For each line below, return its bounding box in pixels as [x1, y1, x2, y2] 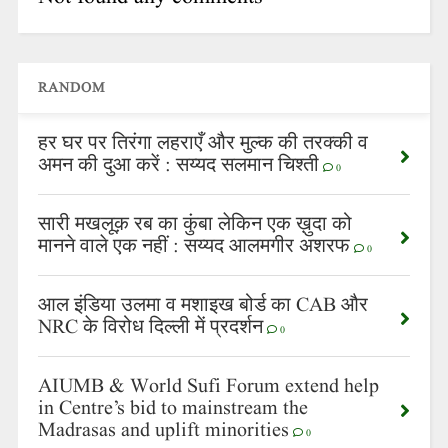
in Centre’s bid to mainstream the [37, 395, 308, 423]
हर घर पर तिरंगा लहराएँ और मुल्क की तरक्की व [37, 130, 368, 158]
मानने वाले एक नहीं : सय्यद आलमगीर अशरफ [37, 233, 350, 261]
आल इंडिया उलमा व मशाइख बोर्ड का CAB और [37, 292, 368, 320]
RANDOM [37, 78, 105, 98]
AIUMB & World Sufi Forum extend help [37, 373, 379, 401]
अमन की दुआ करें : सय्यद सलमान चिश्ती [37, 152, 319, 180]
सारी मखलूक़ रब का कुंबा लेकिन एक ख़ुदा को [37, 211, 352, 239]
